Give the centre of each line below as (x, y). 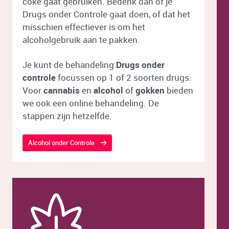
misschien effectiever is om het (84, 27)
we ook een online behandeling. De (91, 103)
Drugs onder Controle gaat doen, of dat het (106, 14)
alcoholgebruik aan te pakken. (82, 40)
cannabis (62, 90)
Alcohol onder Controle (61, 143)
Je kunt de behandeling (69, 65)
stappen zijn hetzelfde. (67, 116)
